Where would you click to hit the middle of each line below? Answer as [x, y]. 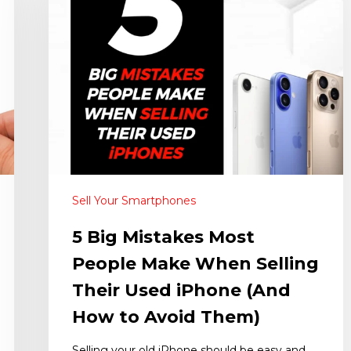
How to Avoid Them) [166, 317]
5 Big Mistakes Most [163, 237]
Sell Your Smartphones [134, 201]
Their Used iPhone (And [181, 291]
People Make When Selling [195, 264]
